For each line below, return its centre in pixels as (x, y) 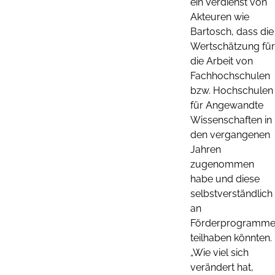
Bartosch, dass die (232, 31)
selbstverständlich (231, 193)
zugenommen (222, 164)
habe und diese (225, 179)
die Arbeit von (222, 61)
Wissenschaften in (231, 120)
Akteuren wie (220, 17)
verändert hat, (222, 267)
